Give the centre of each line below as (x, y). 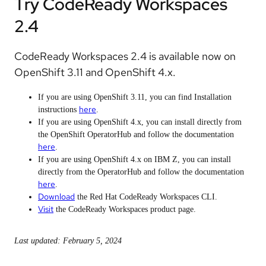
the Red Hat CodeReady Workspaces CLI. (146, 197)
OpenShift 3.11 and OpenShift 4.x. (95, 72)
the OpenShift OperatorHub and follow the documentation (136, 134)
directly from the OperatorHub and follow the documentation (141, 172)
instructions (58, 109)
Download (56, 196)
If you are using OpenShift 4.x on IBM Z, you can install (134, 159)
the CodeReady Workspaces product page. (125, 209)
